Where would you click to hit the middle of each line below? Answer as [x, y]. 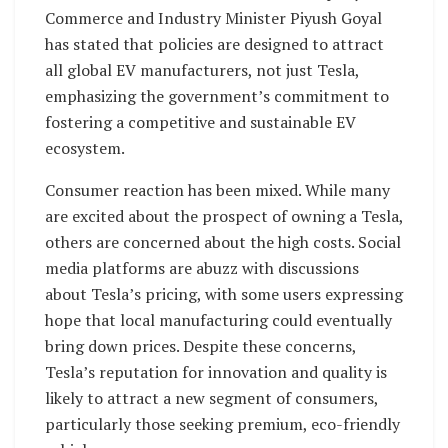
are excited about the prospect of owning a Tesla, [224, 215]
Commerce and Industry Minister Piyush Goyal [213, 17]
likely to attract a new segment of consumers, [211, 397]
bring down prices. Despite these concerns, [200, 345]
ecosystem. [85, 147]
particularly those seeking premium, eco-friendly [222, 423]
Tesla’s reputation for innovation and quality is [216, 371]
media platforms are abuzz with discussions [202, 267]
